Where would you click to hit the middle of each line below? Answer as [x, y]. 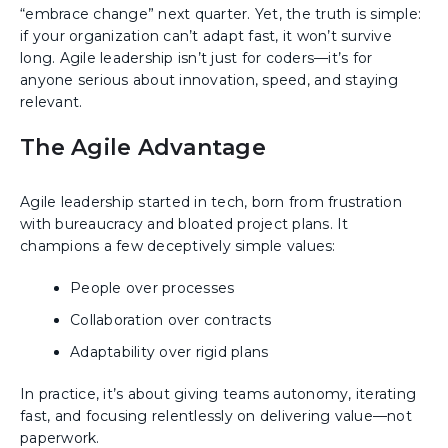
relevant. [51, 101]
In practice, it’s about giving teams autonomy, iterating [218, 393]
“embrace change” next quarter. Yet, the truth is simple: [220, 13]
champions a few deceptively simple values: [178, 245]
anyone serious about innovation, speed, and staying [209, 79]
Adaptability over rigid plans [169, 351]
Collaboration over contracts [170, 319]
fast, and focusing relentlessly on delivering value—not [216, 415]
